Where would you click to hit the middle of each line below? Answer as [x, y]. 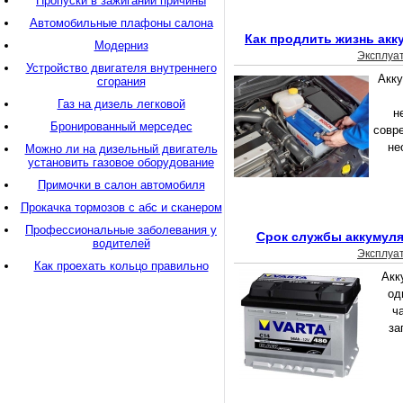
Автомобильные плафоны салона [121, 23]
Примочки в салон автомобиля [121, 185]
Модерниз [121, 45]
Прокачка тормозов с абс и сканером [121, 207]
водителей [121, 243]
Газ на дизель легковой [121, 104]
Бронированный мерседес [121, 126]
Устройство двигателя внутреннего [121, 68]
